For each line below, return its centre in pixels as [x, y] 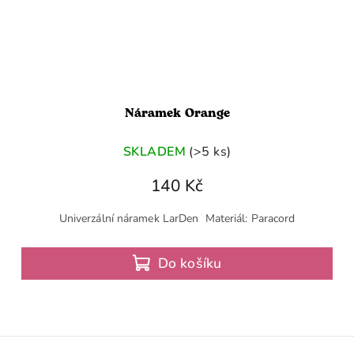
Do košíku [190, 264]
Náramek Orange [177, 114]
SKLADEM [154, 151]
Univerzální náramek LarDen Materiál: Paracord [177, 219]
